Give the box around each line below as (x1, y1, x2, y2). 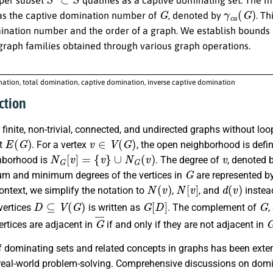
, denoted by (168, 9, 224, 21)
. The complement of (168, 202, 260, 214)
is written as (85, 202, 143, 214)
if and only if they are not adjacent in (104, 219, 267, 230)
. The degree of (155, 154, 222, 166)
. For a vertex (32, 139, 90, 151)
